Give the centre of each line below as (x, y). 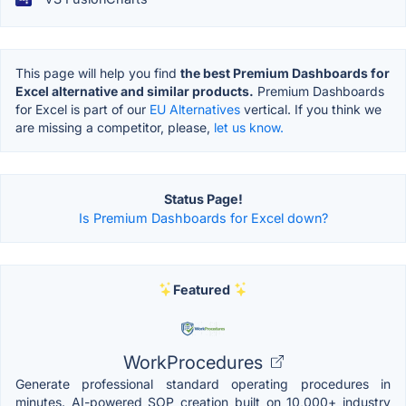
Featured (201, 289)
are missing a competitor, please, (115, 127)
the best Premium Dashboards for (285, 72)
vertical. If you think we (311, 109)
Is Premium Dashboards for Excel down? (203, 217)
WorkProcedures (195, 362)
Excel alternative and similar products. (135, 91)
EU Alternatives (195, 109)
